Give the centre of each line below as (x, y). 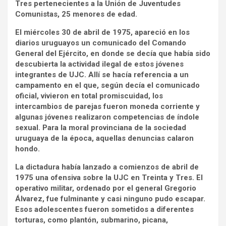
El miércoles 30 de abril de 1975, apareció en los (102, 32)
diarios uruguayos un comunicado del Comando (101, 43)
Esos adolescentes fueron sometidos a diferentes (104, 209)
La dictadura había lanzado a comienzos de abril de (107, 167)
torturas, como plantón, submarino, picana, (92, 220)
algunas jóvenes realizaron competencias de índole (107, 117)
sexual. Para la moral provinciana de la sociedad (101, 127)
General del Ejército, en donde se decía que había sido (113, 53)
